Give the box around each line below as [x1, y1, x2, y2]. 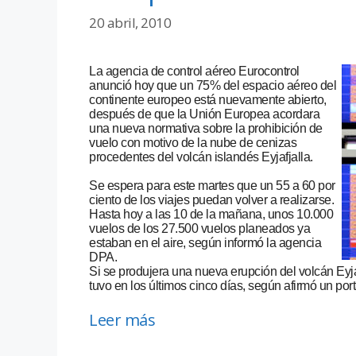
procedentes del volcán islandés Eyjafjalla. [89, 150, 313, 164]
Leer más [89, 309, 155, 331]
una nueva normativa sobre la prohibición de [89, 122, 323, 136]
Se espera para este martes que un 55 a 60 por [89, 179, 335, 193]
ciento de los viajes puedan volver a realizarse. [89, 193, 334, 207]
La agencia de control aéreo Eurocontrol [89, 64, 300, 79]
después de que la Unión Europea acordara [89, 107, 319, 122]
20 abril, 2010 [89, 14, 171, 33]
